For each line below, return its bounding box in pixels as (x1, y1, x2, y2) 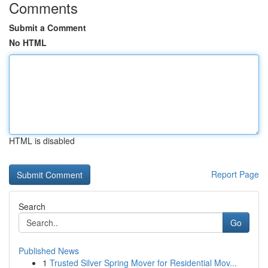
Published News (19, 245, 79, 257)
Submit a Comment (9, 22, 86, 33)
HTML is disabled (9, 135, 75, 147)
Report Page (211, 168, 259, 180)
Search (19, 200, 45, 212)
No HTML (9, 36, 47, 48)
